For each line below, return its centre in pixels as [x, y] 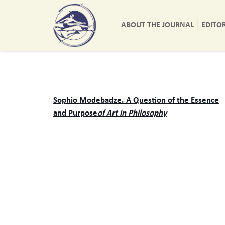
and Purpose [75, 113]
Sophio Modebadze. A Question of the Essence [136, 101]
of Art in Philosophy [132, 113]
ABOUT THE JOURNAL [158, 25]
